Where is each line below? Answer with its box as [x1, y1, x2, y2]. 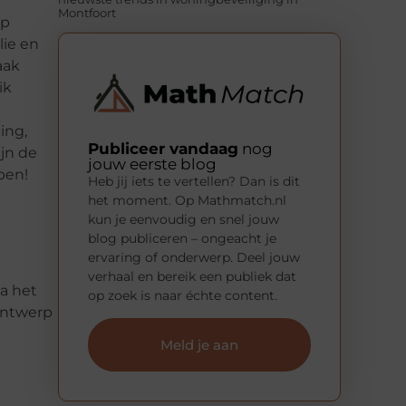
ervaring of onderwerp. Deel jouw [88, 248, 300, 266]
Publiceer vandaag [88, 139, 238, 158]
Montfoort [58, 5, 116, 21]
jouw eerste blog [88, 154, 217, 173]
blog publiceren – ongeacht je [88, 229, 276, 246]
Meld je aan [160, 336, 238, 354]
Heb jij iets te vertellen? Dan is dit [88, 172, 300, 189]
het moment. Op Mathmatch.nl [88, 191, 286, 208]
